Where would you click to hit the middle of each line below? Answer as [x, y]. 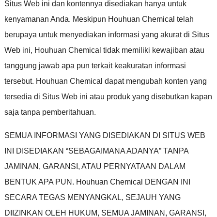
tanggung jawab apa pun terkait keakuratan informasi [95, 65]
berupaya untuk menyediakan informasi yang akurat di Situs [107, 34]
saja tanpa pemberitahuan [49, 112]
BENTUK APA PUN [38, 182]
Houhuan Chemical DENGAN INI [133, 182]
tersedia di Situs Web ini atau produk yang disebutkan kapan [108, 96]
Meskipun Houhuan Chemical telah [133, 19]
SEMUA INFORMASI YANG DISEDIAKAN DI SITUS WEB [105, 135]
